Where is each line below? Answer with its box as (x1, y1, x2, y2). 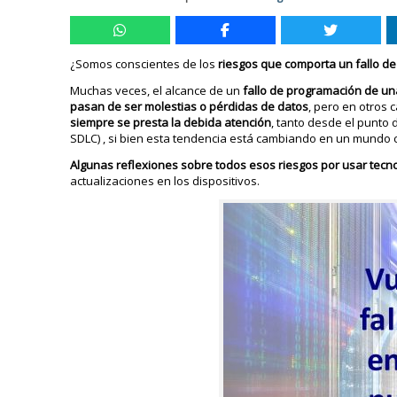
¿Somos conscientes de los (70, 56, 219, 72)
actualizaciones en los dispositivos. (70, 173, 261, 189)
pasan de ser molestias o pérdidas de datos (70, 98, 309, 114)
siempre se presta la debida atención (70, 114, 272, 130)
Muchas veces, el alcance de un (70, 82, 244, 98)
